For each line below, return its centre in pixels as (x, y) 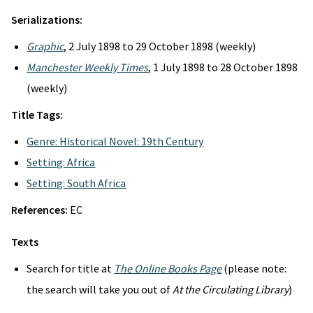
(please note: (254, 268)
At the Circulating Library (231, 289)
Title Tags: (37, 115)
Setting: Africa (61, 162)
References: (41, 210)
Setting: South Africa (77, 183)
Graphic (45, 46)
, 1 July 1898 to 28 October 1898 (223, 67)
